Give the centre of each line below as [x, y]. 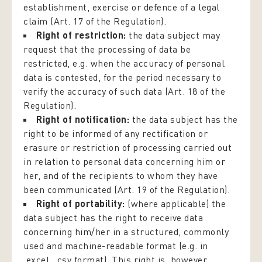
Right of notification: [84, 119]
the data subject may [174, 35]
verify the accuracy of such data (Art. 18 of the [124, 91]
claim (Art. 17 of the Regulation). [95, 21]
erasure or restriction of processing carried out [127, 147]
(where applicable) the [177, 204]
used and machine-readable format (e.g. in [116, 246]
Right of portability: [82, 203]
